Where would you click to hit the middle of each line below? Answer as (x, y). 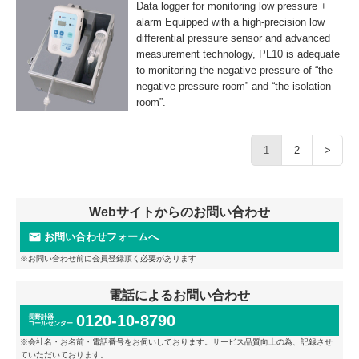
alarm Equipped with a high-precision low (230, 22)
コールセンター (50, 323)
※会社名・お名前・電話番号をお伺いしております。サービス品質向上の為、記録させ (176, 341)
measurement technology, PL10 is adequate (238, 54)
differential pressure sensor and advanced (233, 38)
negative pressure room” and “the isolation (234, 86)
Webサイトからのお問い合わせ (179, 212)
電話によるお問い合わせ (179, 295)
